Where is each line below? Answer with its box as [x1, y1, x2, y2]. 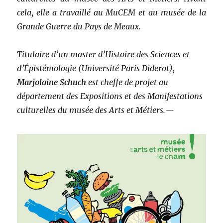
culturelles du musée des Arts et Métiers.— [17, 105, 174, 115]
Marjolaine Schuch [17, 77, 87, 88]
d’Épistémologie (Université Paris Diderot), [17, 63, 175, 74]
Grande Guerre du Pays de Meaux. [17, 21, 141, 32]
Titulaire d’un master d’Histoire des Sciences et [17, 49, 190, 60]
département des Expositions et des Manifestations [17, 91, 203, 102]
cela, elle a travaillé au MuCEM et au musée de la [17, 7, 206, 18]
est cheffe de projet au [86, 77, 169, 88]
